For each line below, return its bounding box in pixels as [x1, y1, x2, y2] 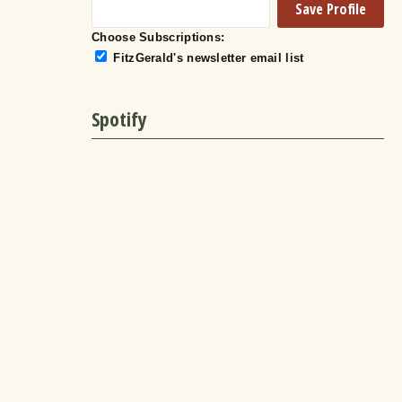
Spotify [92, 104, 147, 132]
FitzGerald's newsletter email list [113, 50, 304, 65]
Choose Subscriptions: [92, 30, 225, 44]
